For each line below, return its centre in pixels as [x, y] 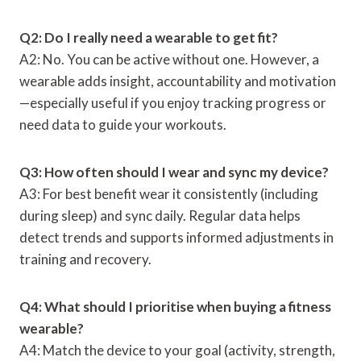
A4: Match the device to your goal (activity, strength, [177, 350]
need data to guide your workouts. [123, 124]
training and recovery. [85, 259]
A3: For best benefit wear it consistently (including [169, 193]
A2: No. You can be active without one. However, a [169, 59]
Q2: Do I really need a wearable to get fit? [149, 37]
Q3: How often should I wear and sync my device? [174, 172]
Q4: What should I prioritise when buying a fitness [175, 306]
